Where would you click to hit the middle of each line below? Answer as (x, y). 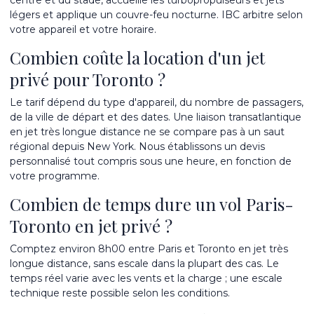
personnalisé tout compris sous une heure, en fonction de (151, 161)
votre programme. (55, 176)
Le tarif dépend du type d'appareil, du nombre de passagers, (157, 102)
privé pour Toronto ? (88, 79)
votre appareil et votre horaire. (83, 29)
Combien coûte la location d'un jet (137, 57)
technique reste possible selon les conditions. (120, 293)
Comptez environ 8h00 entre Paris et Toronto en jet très (149, 249)
